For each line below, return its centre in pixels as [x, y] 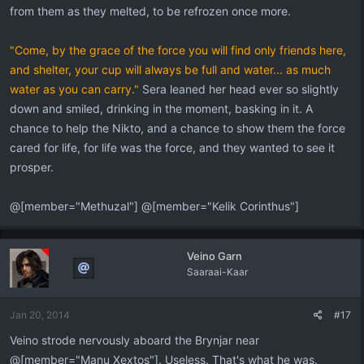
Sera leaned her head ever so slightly [239, 89]
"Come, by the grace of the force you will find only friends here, [178, 50]
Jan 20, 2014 [40, 315]
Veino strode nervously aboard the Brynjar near [134, 340]
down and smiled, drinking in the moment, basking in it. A [161, 108]
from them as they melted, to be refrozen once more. [150, 11]
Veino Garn [214, 256]
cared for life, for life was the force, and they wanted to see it [172, 147]
